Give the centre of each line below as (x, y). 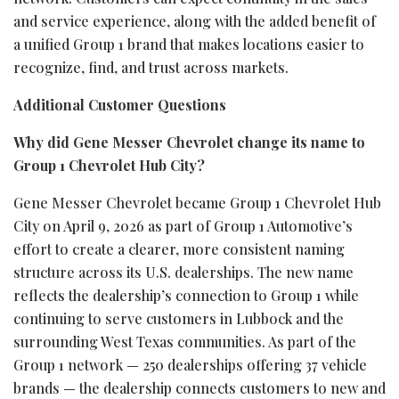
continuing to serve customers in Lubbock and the (179, 318)
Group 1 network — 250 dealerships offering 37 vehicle (190, 364)
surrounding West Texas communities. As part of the (185, 341)
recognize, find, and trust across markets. (151, 67)
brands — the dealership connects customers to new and (199, 387)
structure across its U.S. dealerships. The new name (183, 272)
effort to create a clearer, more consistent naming (179, 248)
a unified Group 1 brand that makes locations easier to (189, 44)
